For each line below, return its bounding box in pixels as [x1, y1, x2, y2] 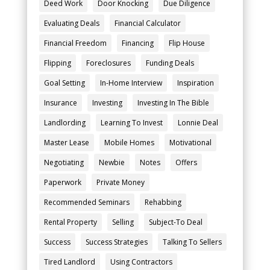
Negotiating [43, 157, 84, 168]
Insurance [43, 98, 77, 108]
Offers [175, 157, 197, 168]
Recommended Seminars [43, 197, 130, 208]
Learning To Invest [100, 118, 163, 128]
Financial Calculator [114, 18, 181, 29]
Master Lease [43, 137, 89, 148]
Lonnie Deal [177, 118, 218, 128]
